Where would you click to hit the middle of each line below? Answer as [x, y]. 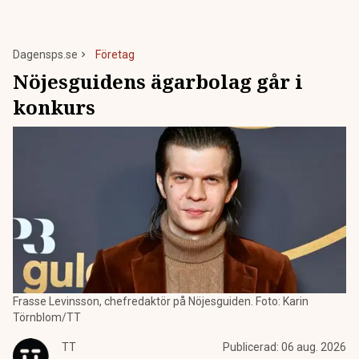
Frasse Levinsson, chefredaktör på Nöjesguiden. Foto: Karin [161, 301]
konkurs [54, 107]
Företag [115, 54]
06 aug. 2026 [314, 347]
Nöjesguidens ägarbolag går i [158, 81]
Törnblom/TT [47, 317]
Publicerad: [252, 347]
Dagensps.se [45, 54]
